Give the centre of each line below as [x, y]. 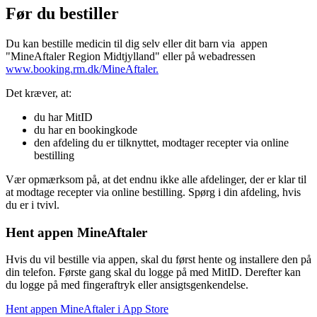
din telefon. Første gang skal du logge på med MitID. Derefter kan [153, 272]
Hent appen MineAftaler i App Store [87, 309]
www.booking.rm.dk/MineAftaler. [82, 69]
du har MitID [63, 117]
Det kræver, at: [39, 93]
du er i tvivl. [33, 204]
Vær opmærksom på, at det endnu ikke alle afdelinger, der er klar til [156, 179]
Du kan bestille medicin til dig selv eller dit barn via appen [137, 43]
